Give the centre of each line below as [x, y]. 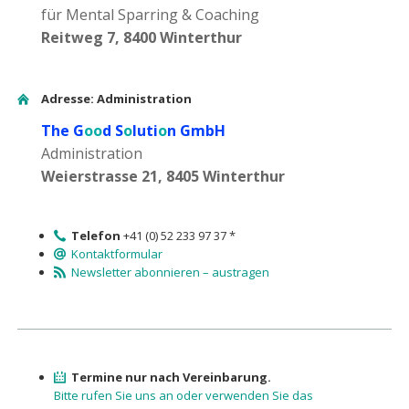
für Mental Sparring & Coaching [150, 14]
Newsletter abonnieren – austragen [171, 273]
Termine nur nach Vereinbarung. [172, 377]
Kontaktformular [117, 254]
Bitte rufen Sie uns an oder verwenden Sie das [183, 395]
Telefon [96, 236]
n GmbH [196, 131]
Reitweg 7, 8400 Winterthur [141, 37]
